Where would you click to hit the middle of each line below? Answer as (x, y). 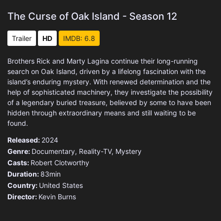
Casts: (19, 162)
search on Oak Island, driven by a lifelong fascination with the (107, 71)
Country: (23, 185)
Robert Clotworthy (60, 162)
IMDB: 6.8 (79, 38)
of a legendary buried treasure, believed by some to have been (109, 102)
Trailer (22, 38)
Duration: (24, 174)
